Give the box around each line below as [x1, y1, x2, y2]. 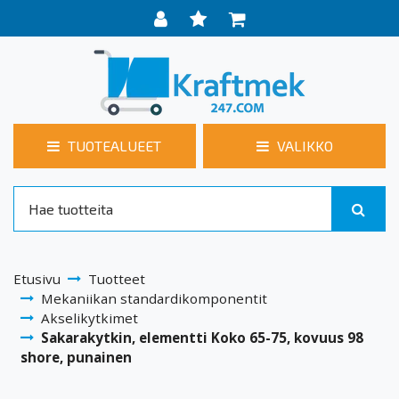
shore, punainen [20, 347, 132, 366]
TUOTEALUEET [68, 137, 162, 155]
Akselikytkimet [41, 308, 138, 327]
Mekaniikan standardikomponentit [41, 289, 267, 307]
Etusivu [13, 269, 61, 288]
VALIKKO [276, 137, 333, 155]
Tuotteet [88, 269, 145, 288]
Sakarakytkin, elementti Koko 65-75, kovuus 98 [41, 328, 363, 346]
